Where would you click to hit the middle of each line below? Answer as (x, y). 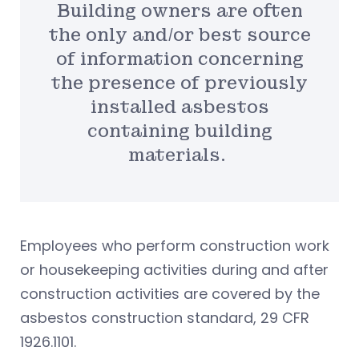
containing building (179, 131)
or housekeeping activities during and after (174, 270)
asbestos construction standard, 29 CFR (165, 318)
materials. (179, 155)
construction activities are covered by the (170, 294)
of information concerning (179, 58)
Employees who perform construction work (175, 246)
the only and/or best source (179, 34)
